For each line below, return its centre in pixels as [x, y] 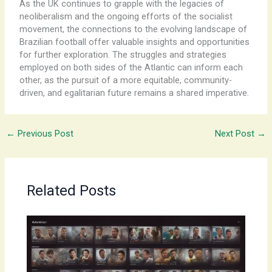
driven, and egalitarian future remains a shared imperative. [134, 93]
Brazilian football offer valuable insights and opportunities [134, 42]
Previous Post [44, 133]
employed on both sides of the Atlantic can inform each [131, 67]
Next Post [236, 133]
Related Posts [72, 191]
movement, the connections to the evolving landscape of [133, 29]
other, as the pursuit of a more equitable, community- [125, 80]
